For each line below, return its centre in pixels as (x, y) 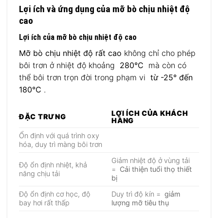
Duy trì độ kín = (138, 194)
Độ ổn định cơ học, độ (55, 194)
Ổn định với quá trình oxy (59, 136)
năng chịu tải (39, 174)
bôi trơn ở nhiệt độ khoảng (69, 65)
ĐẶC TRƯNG (43, 117)
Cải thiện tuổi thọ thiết (156, 169)
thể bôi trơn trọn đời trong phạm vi (85, 78)
